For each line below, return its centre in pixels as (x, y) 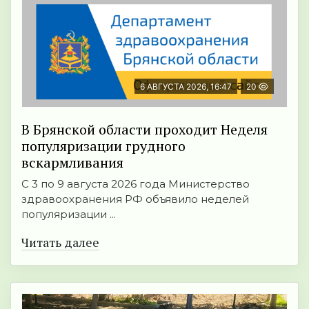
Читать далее (60, 242)
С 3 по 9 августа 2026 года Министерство (136, 184)
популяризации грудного (103, 146)
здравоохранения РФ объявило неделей (135, 199)
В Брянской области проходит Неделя (144, 130)
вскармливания (72, 163)
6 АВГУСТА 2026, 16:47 (186, 87)
